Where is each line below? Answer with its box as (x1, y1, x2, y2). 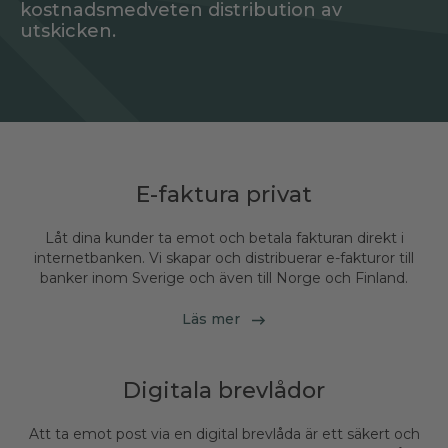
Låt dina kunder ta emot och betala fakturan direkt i (44, 229, 404, 248)
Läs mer (181, 310, 244, 329)
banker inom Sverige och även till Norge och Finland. (40, 269, 408, 288)
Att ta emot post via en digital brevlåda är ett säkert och (28, 424, 420, 443)
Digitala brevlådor (123, 376, 325, 404)
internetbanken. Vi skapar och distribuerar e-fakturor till (34, 249, 414, 268)
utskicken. (20, 20, 116, 43)
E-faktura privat (136, 181, 312, 209)
